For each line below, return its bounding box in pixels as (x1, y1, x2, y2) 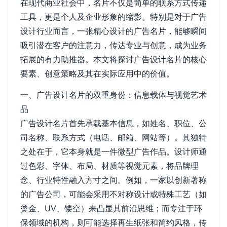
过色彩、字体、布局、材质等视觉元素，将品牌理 (20, 161, 199, 171)
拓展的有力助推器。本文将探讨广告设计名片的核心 (20, 54, 207, 64)
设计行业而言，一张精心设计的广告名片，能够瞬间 (20, 26, 207, 36)
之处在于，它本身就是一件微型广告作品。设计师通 (20, 146, 207, 157)
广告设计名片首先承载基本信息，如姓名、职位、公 (20, 118, 207, 128)
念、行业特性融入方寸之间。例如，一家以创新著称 (20, 175, 207, 185)
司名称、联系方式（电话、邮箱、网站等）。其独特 (20, 132, 207, 142)
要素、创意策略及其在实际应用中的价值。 (20, 68, 174, 79)
